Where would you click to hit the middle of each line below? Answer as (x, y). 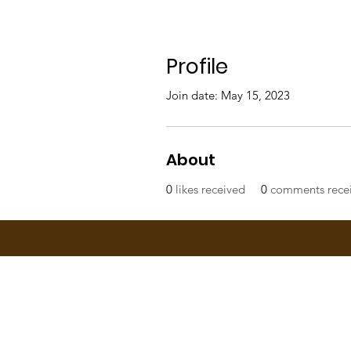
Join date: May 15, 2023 (228, 95)
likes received (210, 189)
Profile (197, 67)
